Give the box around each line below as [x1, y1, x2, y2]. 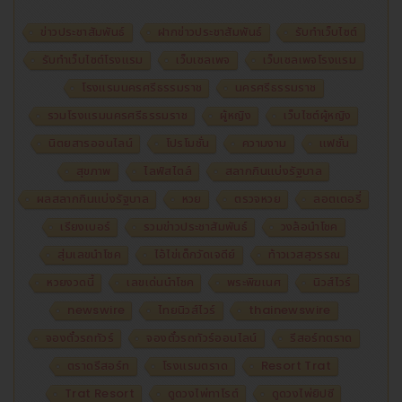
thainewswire [248, 301, 331, 319]
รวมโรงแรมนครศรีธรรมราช [47, 106, 188, 124]
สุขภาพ [75, 162, 111, 179]
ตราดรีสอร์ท [67, 356, 130, 374]
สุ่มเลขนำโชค [57, 245, 122, 263]
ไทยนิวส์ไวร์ [157, 301, 216, 319]
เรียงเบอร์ [60, 217, 111, 235]
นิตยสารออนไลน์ [48, 134, 134, 152]
